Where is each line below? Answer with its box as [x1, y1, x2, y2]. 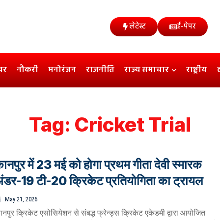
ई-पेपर [177, 20, 196, 32]
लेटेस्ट [129, 20, 146, 32]
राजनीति [86, 63, 114, 77]
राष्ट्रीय [186, 63, 207, 77]
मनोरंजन [48, 63, 76, 77]
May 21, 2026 [5, 195, 38, 203]
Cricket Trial [75, 112, 191, 137]
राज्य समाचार [124, 63, 169, 77]
